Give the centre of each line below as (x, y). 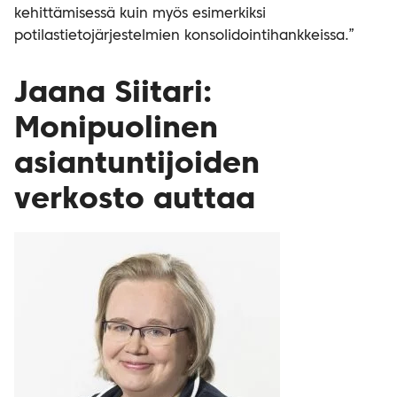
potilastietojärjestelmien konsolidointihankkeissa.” (184, 36)
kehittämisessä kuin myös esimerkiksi (140, 14)
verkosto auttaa (135, 200)
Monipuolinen (116, 129)
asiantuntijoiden (137, 165)
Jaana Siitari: (113, 94)
